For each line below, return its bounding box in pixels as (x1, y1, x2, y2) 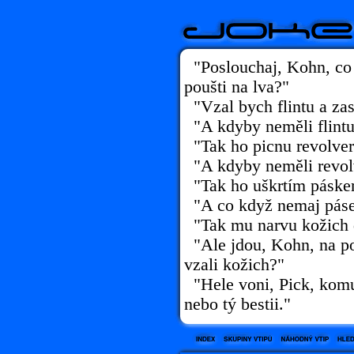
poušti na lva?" (184, 77, 289, 96)
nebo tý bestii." (184, 295, 291, 314)
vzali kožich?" (184, 255, 284, 274)
